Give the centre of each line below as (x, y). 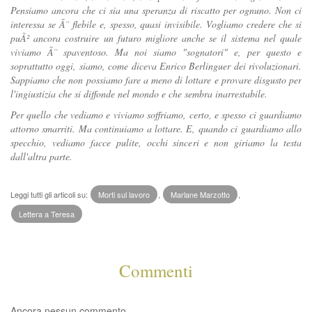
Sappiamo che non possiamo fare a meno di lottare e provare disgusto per (156, 80)
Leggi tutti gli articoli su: (50, 194)
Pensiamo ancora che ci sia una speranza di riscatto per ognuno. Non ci (156, 10)
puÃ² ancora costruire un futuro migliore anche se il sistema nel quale (156, 38)
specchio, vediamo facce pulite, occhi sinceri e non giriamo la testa (156, 143)
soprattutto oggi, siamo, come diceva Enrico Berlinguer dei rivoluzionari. (156, 66)
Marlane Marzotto (200, 194)
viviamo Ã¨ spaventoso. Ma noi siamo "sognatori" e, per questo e (156, 52)
